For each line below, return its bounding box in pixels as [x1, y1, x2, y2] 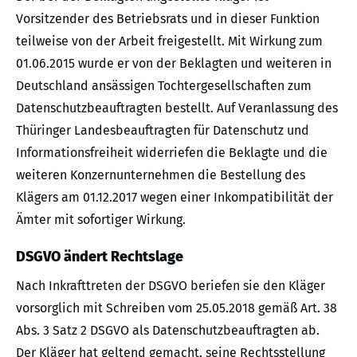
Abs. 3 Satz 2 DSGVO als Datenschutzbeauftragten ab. [16, 322, 320, 338]
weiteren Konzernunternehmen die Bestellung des [16, 167, 305, 182]
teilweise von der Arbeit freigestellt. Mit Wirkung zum [16, 33, 323, 49]
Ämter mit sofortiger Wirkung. [16, 211, 186, 227]
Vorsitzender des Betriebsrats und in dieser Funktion [16, 10, 320, 26]
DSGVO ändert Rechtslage [16, 247, 183, 265]
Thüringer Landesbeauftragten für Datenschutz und [16, 122, 309, 138]
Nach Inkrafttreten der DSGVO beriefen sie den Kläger [16, 277, 325, 293]
